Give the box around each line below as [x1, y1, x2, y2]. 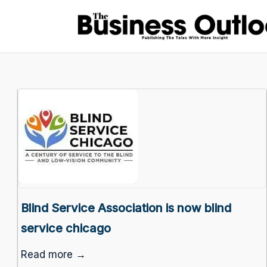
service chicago [21, 221, 111, 236]
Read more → [21, 249, 86, 261]
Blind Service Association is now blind [21, 201, 231, 216]
